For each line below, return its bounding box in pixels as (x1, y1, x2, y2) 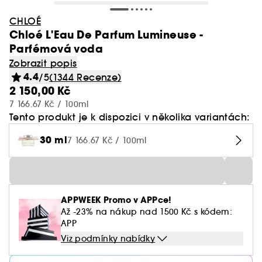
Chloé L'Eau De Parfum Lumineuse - (9, 27, 204, 42)
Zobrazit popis (9, 57, 77, 69)
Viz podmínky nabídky (61, 233, 155, 244)
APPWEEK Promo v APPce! (61, 194, 172, 206)
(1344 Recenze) (49, 71, 122, 83)
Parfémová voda (9, 42, 104, 56)
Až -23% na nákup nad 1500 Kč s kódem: (61, 206, 232, 217)
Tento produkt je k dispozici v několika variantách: (9, 111, 250, 123)
